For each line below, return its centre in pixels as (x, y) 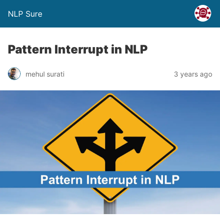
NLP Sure (25, 14)
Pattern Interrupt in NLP (78, 49)
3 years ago (193, 74)
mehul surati (45, 74)
